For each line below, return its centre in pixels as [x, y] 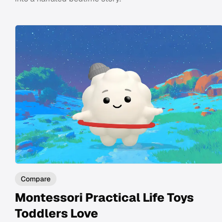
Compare [36, 179]
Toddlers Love [56, 213]
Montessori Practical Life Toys [104, 197]
